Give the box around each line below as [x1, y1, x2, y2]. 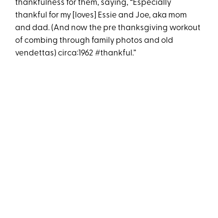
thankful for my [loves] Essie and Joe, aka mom [15, 11, 187, 19]
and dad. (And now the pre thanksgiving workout [15, 24, 201, 32]
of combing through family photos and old [15, 36, 174, 45]
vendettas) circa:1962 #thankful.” [15, 49, 137, 57]
